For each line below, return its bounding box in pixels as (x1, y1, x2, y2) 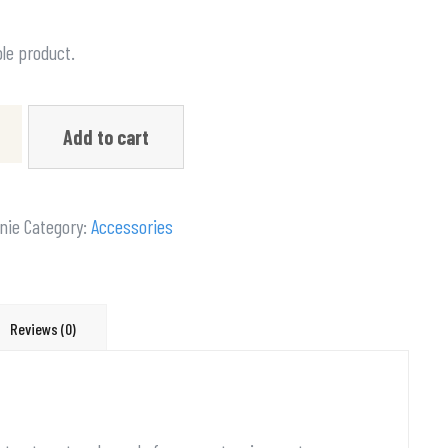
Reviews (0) (10, 319, 76, 338)
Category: (23, 214, 91, 238)
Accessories (90, 214, 173, 238)
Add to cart (62, 125, 149, 149)
